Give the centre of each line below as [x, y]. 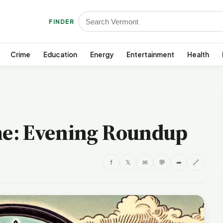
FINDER [61, 21]
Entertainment [150, 55]
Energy [102, 55]
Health [198, 55]
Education [60, 55]
